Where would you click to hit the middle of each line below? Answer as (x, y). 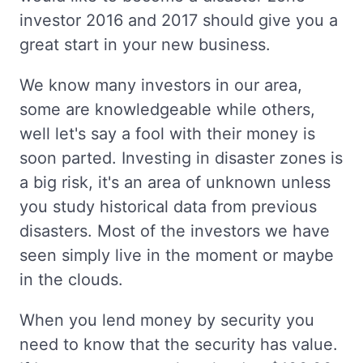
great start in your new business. (145, 45)
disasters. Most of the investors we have (175, 231)
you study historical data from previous (168, 207)
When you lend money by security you (167, 320)
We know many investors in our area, (161, 85)
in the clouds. (71, 280)
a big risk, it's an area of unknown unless (175, 183)
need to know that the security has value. (179, 345)
